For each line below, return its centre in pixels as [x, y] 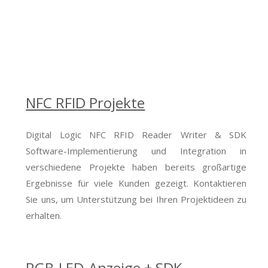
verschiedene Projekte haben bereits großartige [136, 167]
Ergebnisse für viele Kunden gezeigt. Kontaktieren [136, 183]
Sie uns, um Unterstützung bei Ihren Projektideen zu [136, 199]
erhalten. [44, 215]
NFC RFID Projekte [86, 102]
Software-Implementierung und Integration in [136, 150]
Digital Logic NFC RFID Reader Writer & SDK [136, 134]
